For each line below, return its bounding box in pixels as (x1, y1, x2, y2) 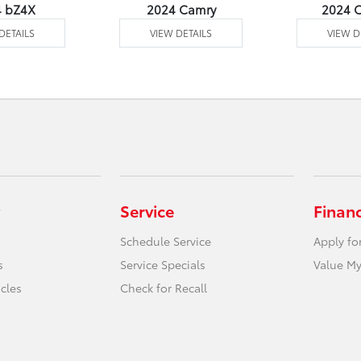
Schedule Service (120, 233, 212, 250)
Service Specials (120, 256, 206, 273)
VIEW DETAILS (150, 26, 213, 40)
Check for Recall (120, 280, 208, 297)
